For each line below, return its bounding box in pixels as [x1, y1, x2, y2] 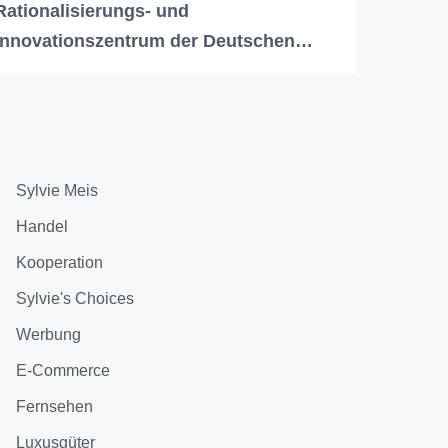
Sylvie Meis [16, 182, 99, 200]
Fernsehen [16, 398, 94, 416]
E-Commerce [16, 362, 111, 380]
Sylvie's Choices [16, 290, 135, 308]
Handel [16, 218, 69, 236]
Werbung [16, 326, 82, 344]
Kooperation [16, 254, 104, 272]
